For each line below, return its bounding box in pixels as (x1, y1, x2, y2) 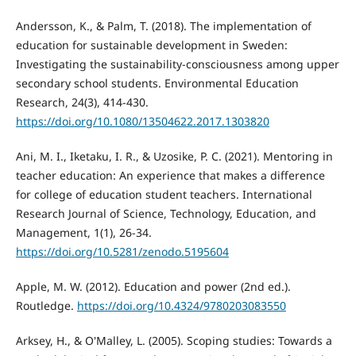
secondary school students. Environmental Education (15, 75, 299, 91)
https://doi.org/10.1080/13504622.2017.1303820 (15, 114, 269, 130)
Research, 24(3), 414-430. (15, 95, 149, 110)
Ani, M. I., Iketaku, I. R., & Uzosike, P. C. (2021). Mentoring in (15, 149, 333, 164)
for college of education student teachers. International (15, 187, 312, 203)
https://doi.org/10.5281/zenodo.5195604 (15, 244, 229, 260)
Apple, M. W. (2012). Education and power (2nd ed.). (15, 279, 291, 295)
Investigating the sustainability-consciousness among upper (15, 56, 339, 72)
